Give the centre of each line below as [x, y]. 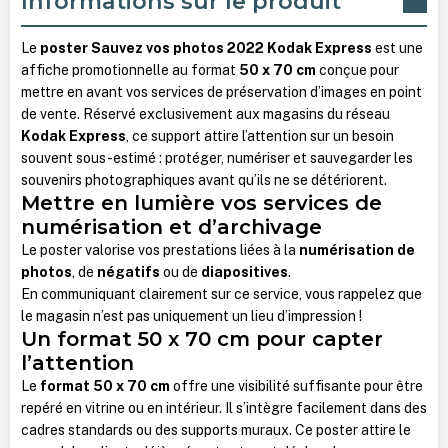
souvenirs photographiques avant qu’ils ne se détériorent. [203, 179]
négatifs [128, 271]
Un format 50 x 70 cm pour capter [201, 338]
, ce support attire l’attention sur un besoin [259, 135]
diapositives [244, 271]
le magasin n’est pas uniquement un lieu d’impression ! [192, 315]
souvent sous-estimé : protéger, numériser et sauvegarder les [216, 157]
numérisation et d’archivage [171, 226]
